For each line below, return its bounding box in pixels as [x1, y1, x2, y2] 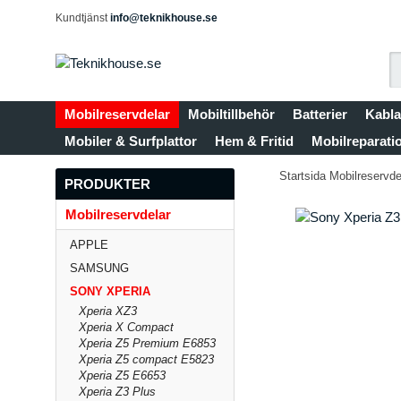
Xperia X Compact [79, 320, 174, 334]
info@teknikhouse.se [110, 12, 218, 24]
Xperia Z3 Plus [79, 385, 156, 398]
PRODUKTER [64, 176, 150, 192]
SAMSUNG [70, 261, 129, 275]
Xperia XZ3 [79, 304, 137, 318]
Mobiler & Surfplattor [64, 133, 197, 149]
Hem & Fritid [215, 133, 294, 149]
